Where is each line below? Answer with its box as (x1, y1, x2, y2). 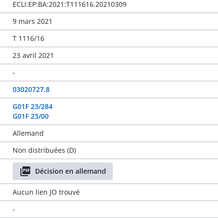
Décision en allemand (35, 166, 106, 176)
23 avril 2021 (12, 51, 54, 60)
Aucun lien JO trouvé (12, 187, 80, 197)
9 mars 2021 (12, 17, 53, 26)
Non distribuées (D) (12, 145, 76, 155)
